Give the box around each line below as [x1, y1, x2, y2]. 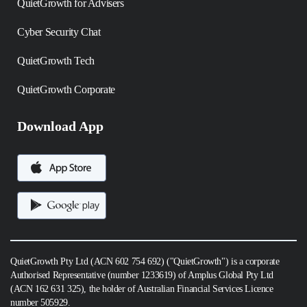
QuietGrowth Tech [17, 55, 95, 67]
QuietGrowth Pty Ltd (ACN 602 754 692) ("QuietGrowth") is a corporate [10, 256, 280, 267]
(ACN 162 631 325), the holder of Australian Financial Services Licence [10, 284, 273, 295]
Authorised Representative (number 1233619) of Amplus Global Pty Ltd [10, 270, 273, 281]
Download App [17, 119, 103, 134]
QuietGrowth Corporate [17, 84, 115, 96]
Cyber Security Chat [17, 26, 101, 38]
